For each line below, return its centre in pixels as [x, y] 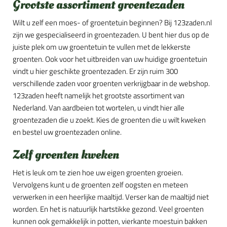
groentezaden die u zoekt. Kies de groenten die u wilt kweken [109, 120]
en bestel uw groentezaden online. [67, 132]
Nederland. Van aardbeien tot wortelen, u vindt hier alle [99, 108]
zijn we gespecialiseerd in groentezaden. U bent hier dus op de [111, 35]
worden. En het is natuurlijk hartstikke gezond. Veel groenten [108, 209]
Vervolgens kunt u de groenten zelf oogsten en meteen [100, 185]
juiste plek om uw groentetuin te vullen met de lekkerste [102, 47]
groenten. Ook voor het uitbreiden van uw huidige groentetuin [110, 59]
